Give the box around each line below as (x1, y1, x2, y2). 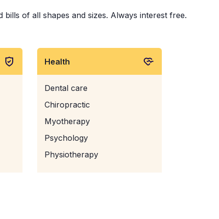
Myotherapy (44, 116, 90, 126)
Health (44, 56, 70, 66)
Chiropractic (44, 100, 90, 109)
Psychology (44, 133, 88, 143)
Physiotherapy (44, 150, 98, 159)
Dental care (44, 83, 88, 93)
